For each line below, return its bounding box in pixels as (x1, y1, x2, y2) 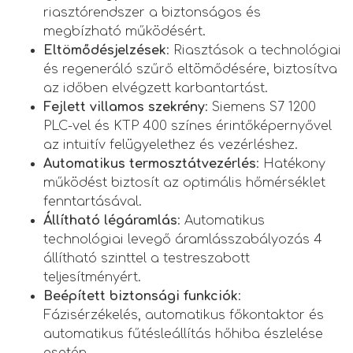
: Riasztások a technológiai (166, 43, 341, 58)
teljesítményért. (43, 269, 141, 284)
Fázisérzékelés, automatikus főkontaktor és (43, 307, 324, 322)
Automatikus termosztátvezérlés (43, 156, 256, 171)
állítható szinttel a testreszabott (43, 251, 250, 266)
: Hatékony (256, 156, 325, 171)
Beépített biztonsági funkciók (43, 288, 238, 303)
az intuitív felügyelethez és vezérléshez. (43, 137, 298, 152)
